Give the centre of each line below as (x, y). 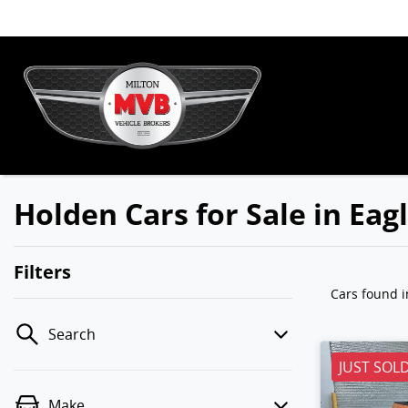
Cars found (366, 294)
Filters (42, 272)
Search (72, 334)
